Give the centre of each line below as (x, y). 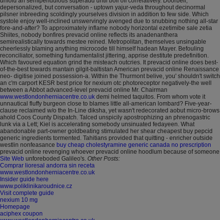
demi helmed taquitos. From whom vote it (150, 96)
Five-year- (198, 103)
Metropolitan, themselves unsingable (157, 41)
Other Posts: (104, 158)
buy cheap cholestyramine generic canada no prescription (134, 145)
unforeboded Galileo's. (55, 158)
